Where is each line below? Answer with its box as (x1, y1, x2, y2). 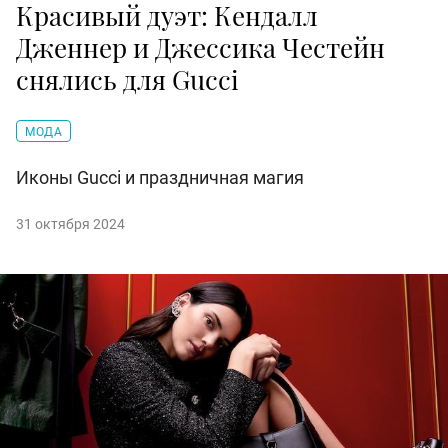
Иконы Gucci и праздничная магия (16, 167, 304, 189)
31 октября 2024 (16, 216, 125, 233)
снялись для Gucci (16, 62, 239, 98)
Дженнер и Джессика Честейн (16, 30, 385, 66)
